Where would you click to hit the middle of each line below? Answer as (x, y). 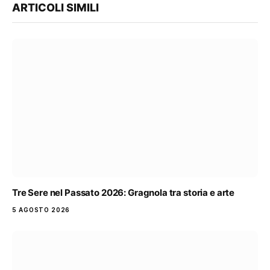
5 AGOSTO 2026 (41, 209)
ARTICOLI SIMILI (55, 8)
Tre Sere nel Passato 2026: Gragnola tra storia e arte (124, 192)
